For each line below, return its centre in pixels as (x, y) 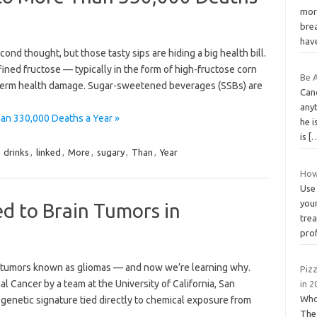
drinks (16, 152)
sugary (110, 152)
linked (48, 152)
